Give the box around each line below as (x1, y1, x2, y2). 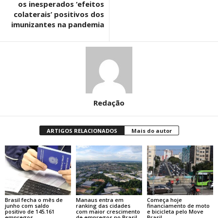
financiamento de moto (146, 201, 210, 209)
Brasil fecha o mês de (5, 196, 63, 203)
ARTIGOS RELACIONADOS (46, 127, 117, 135)
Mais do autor (131, 127, 172, 135)
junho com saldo (5, 201, 49, 209)
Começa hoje (146, 196, 182, 203)
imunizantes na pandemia (11, 19, 104, 30)
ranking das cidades (75, 201, 130, 209)
